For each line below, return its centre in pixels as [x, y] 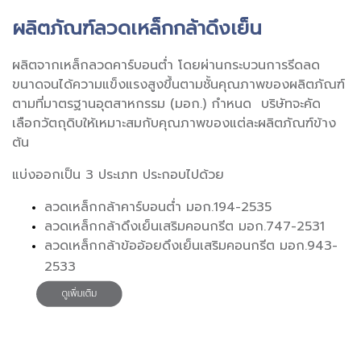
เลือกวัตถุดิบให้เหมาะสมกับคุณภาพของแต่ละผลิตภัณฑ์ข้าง [174, 124]
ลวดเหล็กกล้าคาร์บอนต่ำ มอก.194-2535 [158, 207]
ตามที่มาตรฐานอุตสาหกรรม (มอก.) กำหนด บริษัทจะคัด [166, 104]
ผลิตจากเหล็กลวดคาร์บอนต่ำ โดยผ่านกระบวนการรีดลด [166, 66]
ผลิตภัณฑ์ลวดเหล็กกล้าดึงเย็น [137, 29]
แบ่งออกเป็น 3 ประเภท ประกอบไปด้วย [118, 175]
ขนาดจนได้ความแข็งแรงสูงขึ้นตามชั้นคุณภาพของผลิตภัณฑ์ [178, 85]
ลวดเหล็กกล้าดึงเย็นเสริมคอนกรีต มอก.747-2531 [185, 227]
